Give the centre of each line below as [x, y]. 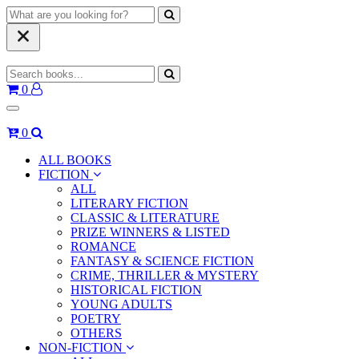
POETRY [96, 319]
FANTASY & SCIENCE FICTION [162, 261]
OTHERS [96, 333]
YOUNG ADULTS [121, 305]
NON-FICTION [82, 348]
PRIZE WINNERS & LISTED [150, 232]
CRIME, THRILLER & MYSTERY [165, 276]
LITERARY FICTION [129, 204]
